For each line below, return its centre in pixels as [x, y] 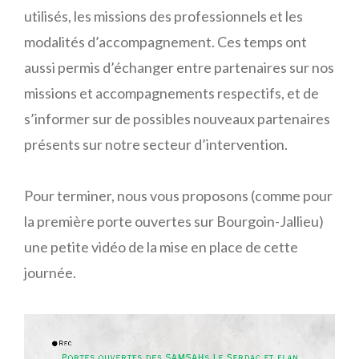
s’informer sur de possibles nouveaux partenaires [177, 119]
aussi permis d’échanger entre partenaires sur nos [179, 68]
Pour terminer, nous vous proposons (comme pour [178, 196]
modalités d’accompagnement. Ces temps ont [165, 42]
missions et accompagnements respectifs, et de [171, 93]
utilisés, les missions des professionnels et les [163, 16]
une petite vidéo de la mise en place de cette [161, 247]
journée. [50, 273]
